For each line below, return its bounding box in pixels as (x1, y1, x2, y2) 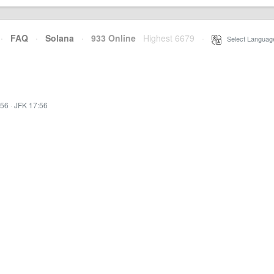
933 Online (84, 32, 136, 44)
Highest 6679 (143, 32, 194, 44)
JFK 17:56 (14, 100, 48, 110)
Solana (45, 32, 74, 44)
